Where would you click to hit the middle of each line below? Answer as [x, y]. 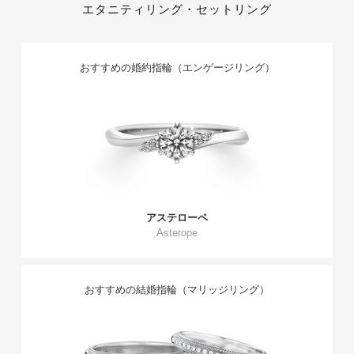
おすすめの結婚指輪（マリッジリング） [177, 290]
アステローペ [177, 217]
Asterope [177, 232]
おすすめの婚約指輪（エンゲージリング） [177, 68]
